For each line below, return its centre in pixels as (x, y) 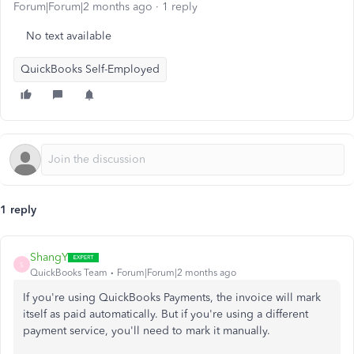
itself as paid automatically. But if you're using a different (166, 314)
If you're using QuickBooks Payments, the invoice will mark (172, 298)
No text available (69, 36)
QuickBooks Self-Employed (90, 69)
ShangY (49, 257)
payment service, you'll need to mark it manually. (148, 331)
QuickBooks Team (69, 273)
